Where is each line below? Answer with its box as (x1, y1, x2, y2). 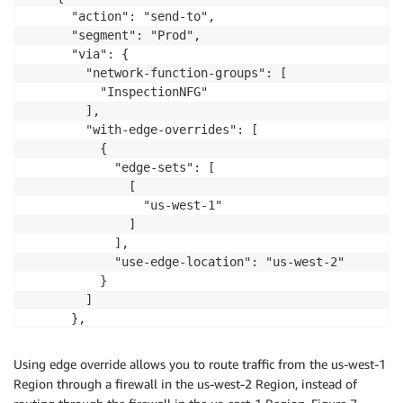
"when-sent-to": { (28, 330, 193, 345)
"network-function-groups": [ (28, 66, 287, 81)
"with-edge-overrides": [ (28, 122, 258, 138)
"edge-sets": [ (28, 160, 215, 175)
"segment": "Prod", (28, 28, 201, 43)
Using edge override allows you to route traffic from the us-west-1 (13, 356, 386, 372)
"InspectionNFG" (28, 85, 208, 100)
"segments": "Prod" (28, 349, 215, 364)
